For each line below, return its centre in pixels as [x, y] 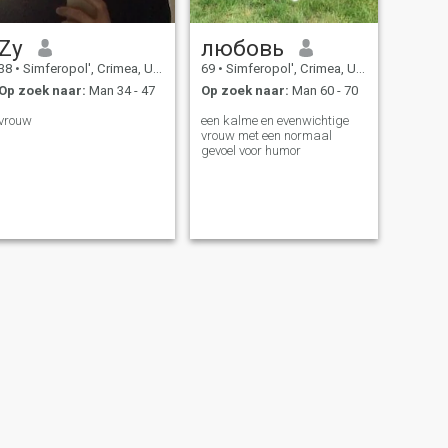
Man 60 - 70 [323, 91]
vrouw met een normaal [266, 136]
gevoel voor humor [250, 151]
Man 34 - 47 [120, 91]
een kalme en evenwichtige [274, 121]
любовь [242, 47]
